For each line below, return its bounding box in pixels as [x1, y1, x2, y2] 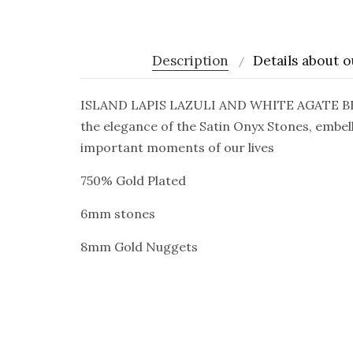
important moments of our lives [80, 139, 274, 155]
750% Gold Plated [80, 173, 186, 188]
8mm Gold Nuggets [80, 239, 198, 255]
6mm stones [80, 206, 155, 221]
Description [152, 52, 229, 69]
